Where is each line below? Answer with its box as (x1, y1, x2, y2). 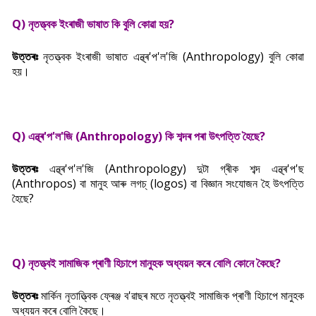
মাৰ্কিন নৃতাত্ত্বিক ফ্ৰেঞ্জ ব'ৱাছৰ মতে (38, 288, 169, 303)
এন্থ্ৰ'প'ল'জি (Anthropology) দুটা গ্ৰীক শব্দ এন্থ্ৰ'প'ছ (38, 161, 304, 176)
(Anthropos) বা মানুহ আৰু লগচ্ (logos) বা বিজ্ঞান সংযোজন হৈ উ (12, 176, 279, 191)
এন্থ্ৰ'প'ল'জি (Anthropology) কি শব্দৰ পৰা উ (28, 128, 215, 144)
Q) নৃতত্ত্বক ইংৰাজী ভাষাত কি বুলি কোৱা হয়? (12, 16, 174, 32)
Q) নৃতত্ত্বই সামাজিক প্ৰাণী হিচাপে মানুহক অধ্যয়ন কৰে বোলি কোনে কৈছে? (12, 255, 281, 271)
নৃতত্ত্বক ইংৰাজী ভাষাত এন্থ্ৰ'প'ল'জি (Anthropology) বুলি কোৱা (38, 49, 304, 64)
